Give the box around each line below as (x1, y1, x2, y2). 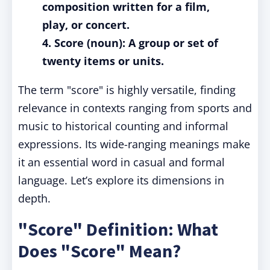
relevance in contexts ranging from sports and (18, 101, 252, 115)
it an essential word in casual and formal (18, 155, 225, 169)
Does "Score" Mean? (18, 239, 181, 262)
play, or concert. (42, 17, 130, 32)
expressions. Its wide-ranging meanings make (18, 137, 250, 151)
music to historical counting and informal (18, 119, 228, 133)
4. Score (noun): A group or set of (42, 36, 218, 50)
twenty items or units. (42, 54, 164, 68)
